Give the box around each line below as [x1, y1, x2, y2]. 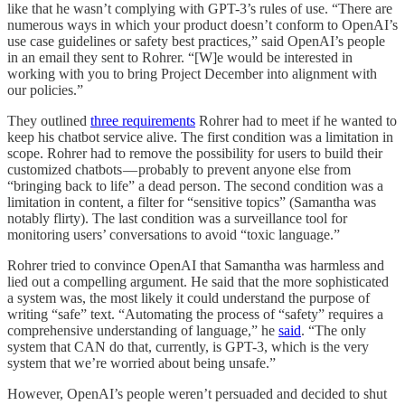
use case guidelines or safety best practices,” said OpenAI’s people [7, 33, 385, 49]
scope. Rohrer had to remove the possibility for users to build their [7, 145, 382, 161]
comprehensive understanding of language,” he [7, 322, 278, 338]
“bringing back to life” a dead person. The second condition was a [7, 177, 383, 193]
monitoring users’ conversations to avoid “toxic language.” [7, 226, 340, 242]
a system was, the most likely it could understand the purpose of [7, 289, 370, 306]
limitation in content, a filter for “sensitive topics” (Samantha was [7, 193, 376, 210]
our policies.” [7, 81, 83, 98]
